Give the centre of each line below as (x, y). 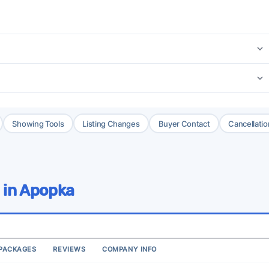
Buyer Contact (184, 123)
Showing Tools (38, 123)
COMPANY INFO (129, 249)
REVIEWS (69, 249)
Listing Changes (111, 123)
